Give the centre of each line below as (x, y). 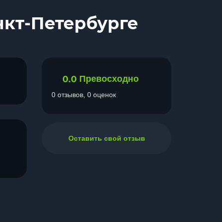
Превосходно (109, 79)
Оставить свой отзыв (107, 138)
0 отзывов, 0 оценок (84, 95)
